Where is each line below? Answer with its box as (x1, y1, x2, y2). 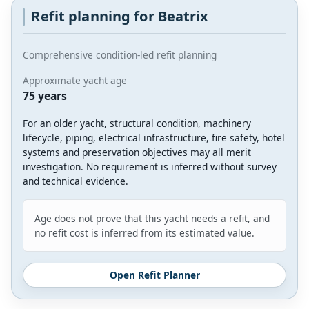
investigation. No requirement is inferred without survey (23, 160, 277, 174)
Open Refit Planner (109, 268, 200, 282)
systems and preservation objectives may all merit (23, 146, 251, 159)
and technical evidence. (23, 175, 128, 188)
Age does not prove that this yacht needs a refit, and (34, 212, 270, 226)
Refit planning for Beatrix (31, 6, 209, 26)
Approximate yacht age (23, 74, 127, 88)
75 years (23, 88, 67, 104)
